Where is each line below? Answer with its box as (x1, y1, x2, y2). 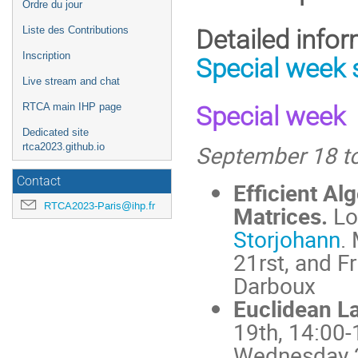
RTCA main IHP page (22, 101, 121, 113)
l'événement (12, 6, 101, 26)
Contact (17, 174, 61, 189)
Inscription (22, 50, 70, 62)
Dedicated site (22, 126, 89, 138)
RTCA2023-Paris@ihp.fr (44, 199, 155, 213)
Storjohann (233, 224, 340, 255)
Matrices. (233, 201, 328, 232)
